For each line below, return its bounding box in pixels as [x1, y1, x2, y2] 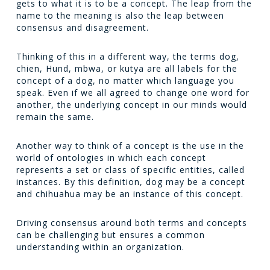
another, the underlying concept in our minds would [16, 99, 247, 110]
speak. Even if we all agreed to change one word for [16, 87, 250, 98]
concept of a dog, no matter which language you [16, 75, 234, 86]
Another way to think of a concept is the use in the [16, 140, 244, 151]
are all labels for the [143, 63, 237, 74]
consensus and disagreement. [16, 22, 149, 33]
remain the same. [16, 111, 94, 122]
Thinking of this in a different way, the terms [16, 51, 219, 62]
